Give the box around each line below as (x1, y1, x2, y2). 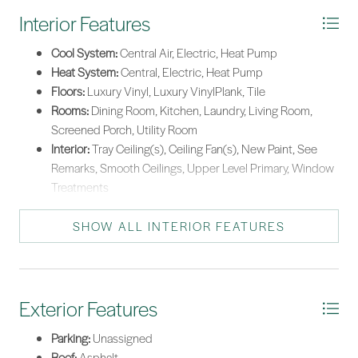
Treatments (51, 178, 109, 197)
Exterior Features (19, 294, 157, 324)
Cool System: (51, 44, 117, 62)
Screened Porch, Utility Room (51, 121, 197, 139)
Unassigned (90, 329, 153, 348)
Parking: (51, 329, 90, 348)
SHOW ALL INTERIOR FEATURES (73, 217, 285, 236)
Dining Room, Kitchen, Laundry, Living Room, (89, 101, 312, 120)
